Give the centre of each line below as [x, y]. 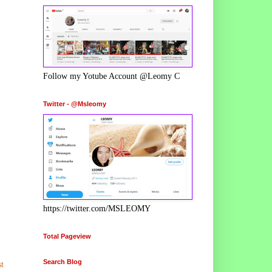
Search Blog [63, 261]
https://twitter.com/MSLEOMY [97, 208]
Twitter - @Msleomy [75, 104]
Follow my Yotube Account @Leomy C [111, 76]
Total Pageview [67, 236]
